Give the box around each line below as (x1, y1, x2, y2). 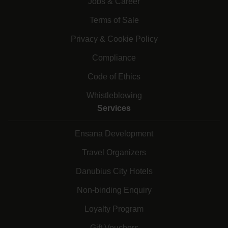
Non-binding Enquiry (76, 186, 152, 195)
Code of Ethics (88, 72, 140, 81)
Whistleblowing (86, 91, 142, 100)
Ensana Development (75, 129, 153, 138)
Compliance (92, 53, 136, 63)
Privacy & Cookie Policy (70, 35, 158, 44)
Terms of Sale (89, 16, 139, 25)
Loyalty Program (84, 205, 144, 214)
